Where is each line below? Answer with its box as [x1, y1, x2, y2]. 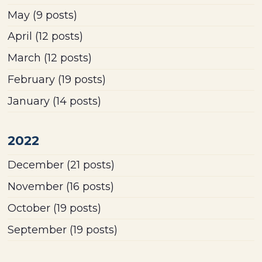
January [8, 94, 50, 108]
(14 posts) [50, 94, 102, 108]
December [8, 158, 64, 172]
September [8, 223, 67, 236]
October [8, 201, 51, 215]
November [8, 180, 64, 194]
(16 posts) [63, 180, 115, 194]
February [8, 73, 56, 86]
